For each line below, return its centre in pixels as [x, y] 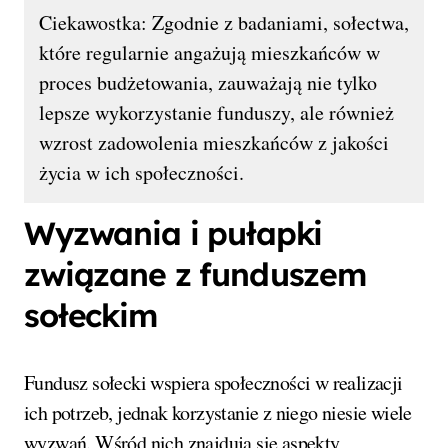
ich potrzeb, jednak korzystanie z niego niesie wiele [218, 413]
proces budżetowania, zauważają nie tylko [208, 83]
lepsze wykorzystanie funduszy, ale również [216, 113]
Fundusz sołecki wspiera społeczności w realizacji [213, 383]
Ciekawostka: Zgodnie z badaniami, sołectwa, [224, 23]
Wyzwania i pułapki [173, 233]
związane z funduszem [195, 274]
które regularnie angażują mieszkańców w [209, 53]
